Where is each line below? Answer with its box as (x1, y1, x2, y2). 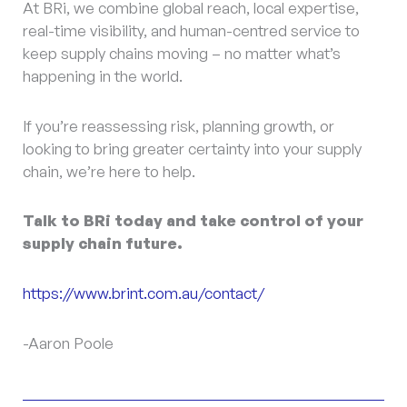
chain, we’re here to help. (23, 161, 195, 181)
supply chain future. (23, 233, 183, 253)
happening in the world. (23, 65, 183, 85)
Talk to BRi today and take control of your (23, 211, 363, 231)
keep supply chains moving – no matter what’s (23, 43, 341, 63)
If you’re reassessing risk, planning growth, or (23, 115, 334, 135)
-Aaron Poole (23, 333, 114, 352)
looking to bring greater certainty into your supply (23, 138, 362, 158)
